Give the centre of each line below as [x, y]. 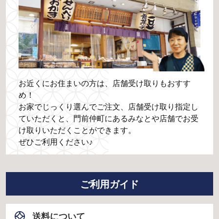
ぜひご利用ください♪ [55, 141]
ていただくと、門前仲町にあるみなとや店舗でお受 [108, 118]
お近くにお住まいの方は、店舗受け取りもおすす [104, 83]
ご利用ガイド [109, 184]
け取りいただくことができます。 [77, 130]
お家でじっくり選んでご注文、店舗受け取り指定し [108, 106]
